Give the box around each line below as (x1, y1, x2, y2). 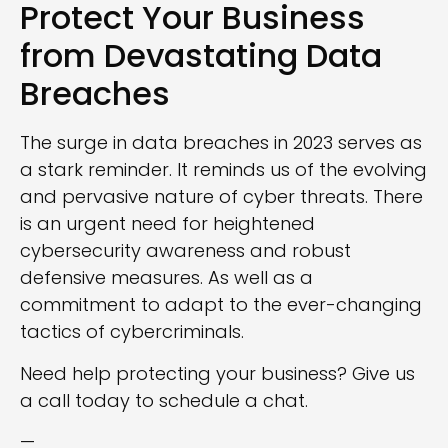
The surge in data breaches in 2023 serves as (20, 130, 422, 156)
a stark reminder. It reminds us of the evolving (20, 157, 427, 183)
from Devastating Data (20, 33, 382, 79)
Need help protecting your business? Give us (20, 360, 415, 386)
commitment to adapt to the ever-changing (20, 292, 422, 318)
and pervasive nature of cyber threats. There (20, 184, 423, 210)
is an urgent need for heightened (20, 211, 315, 237)
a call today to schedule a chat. (20, 387, 308, 413)
